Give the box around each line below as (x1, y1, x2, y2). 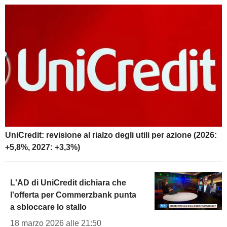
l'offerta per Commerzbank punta (10, 191, 136, 200)
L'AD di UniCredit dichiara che (10, 178, 126, 187)
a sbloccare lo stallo (10, 203, 87, 212)
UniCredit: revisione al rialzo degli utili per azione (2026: (5, 131, 217, 140)
